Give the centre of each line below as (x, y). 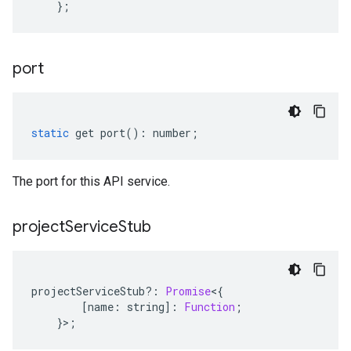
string (146, 307)
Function (210, 307)
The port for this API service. (91, 181)
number (172, 133)
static (50, 133)
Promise (188, 291)
